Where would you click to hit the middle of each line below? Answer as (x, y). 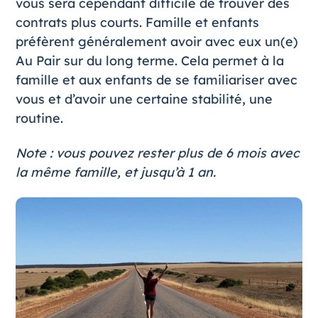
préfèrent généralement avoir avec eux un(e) (157, 41)
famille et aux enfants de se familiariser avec (156, 79)
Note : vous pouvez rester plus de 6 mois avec (157, 153)
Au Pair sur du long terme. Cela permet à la (149, 60)
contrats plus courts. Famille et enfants (137, 22)
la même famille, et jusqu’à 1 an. (115, 172)
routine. (39, 118)
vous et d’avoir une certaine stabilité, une (144, 99)
